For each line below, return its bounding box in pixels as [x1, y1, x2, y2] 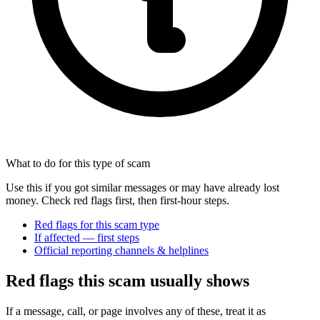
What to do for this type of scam [6, 157, 150, 170]
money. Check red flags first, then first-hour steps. [6, 194, 229, 207]
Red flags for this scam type [34, 219, 159, 231]
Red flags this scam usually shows [6, 271, 249, 291]
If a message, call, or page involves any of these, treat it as [6, 305, 266, 318]
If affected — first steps [34, 231, 139, 244]
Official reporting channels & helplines [34, 244, 209, 257]
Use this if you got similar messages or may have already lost [6, 181, 279, 194]
